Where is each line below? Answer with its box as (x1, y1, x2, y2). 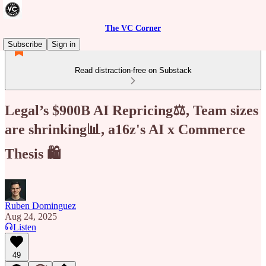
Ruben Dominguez (5, 200, 76, 211)
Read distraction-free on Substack (74, 66, 192, 75)
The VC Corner (105, 24, 161, 33)
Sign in (52, 40, 75, 49)
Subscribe (8, 40, 42, 49)
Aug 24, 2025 (5, 211, 57, 221)
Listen (13, 221, 36, 232)
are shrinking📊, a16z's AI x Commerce (5, 121, 245, 137)
